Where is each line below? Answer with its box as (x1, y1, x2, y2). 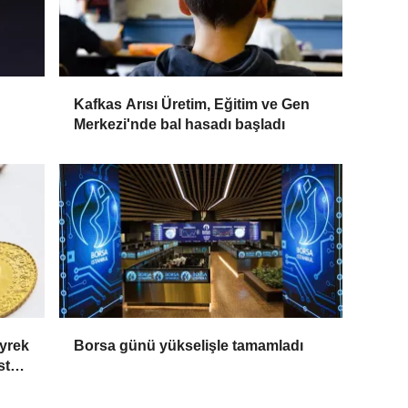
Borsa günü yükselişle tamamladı (74, 338, 304, 354)
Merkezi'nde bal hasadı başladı (74, 117, 286, 133)
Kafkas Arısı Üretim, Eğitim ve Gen (74, 97, 311, 113)
